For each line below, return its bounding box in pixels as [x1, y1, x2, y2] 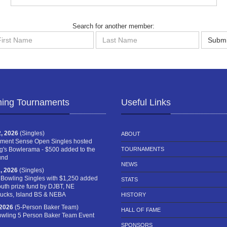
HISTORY [121, 192, 146, 198]
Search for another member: [72, 22, 155, 30]
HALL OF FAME [121, 207, 161, 213]
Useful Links [121, 97, 171, 108]
